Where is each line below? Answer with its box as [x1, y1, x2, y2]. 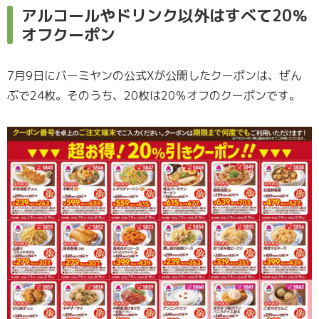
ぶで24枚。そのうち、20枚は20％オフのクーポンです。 [7, 88, 300, 104]
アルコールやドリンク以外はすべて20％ [21, 4, 308, 27]
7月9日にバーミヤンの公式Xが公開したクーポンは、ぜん [7, 68, 302, 84]
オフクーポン [21, 23, 115, 46]
